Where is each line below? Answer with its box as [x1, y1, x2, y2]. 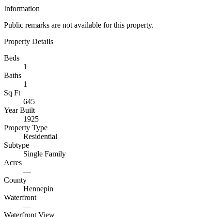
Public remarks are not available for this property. [4, 21, 154, 29]
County [4, 176, 27, 184]
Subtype [4, 141, 29, 149]
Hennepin [23, 185, 53, 193]
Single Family [23, 150, 66, 158]
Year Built [4, 106, 35, 114]
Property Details [4, 37, 53, 46]
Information [4, 4, 40, 13]
